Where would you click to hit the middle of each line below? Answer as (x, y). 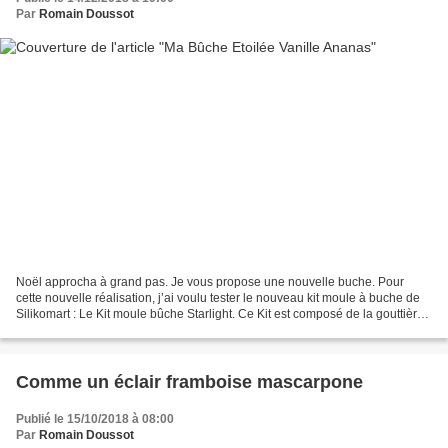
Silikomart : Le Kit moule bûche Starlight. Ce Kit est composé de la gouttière (220, 313)
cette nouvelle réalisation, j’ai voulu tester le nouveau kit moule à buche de (218, 297)
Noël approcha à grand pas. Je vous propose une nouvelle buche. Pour (210, 281)
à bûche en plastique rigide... (94, 329)
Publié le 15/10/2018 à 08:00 (95, 418)
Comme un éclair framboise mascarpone (189, 381)
